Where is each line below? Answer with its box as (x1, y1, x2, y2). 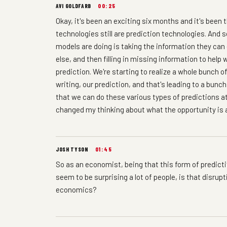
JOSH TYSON (56, 145, 89, 153)
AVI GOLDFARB (56, 2, 91, 9)
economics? (56, 184, 97, 194)
